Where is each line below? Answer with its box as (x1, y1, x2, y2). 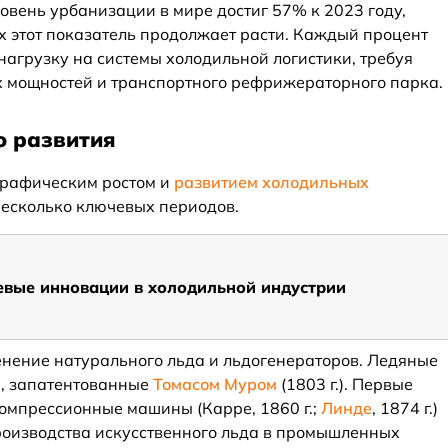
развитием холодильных (174, 172, 369, 192)
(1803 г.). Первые (277, 374, 414, 394)
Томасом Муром (153, 374, 278, 394)
